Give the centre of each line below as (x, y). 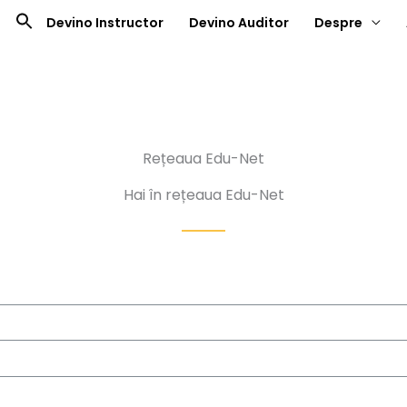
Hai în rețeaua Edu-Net (203, 194)
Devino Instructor (105, 22)
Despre (338, 22)
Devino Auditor (239, 22)
